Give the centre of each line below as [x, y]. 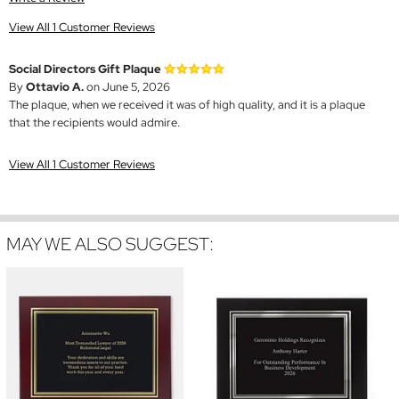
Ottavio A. [55, 87]
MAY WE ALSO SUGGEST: [110, 244]
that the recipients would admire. [94, 123]
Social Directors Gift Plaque [85, 69]
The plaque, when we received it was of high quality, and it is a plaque [187, 105]
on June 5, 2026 [127, 87]
